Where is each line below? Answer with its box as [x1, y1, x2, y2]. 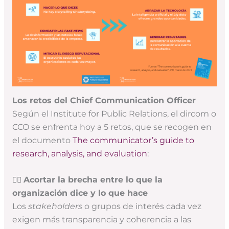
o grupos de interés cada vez [82, 201, 201, 212]
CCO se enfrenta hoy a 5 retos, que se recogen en [12, 122, 212, 132]
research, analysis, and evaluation [12, 149, 147, 159]
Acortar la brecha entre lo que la [23, 175, 163, 185]
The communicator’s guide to [72, 135, 194, 146]
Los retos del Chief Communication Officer [12, 96, 196, 106]
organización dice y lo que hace [12, 188, 148, 198]
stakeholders [28, 201, 82, 212]
